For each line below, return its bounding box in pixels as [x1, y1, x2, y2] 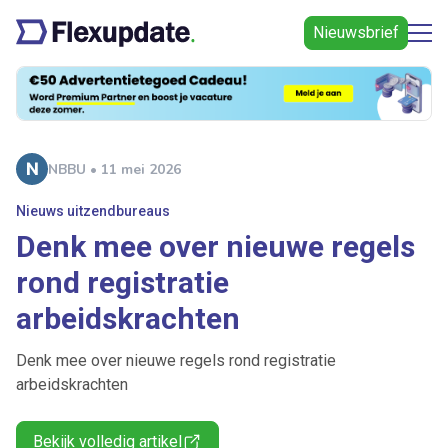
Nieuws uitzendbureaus [16, 203, 170, 220]
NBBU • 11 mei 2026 [48, 159, 181, 179]
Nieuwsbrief [313, 23, 399, 42]
